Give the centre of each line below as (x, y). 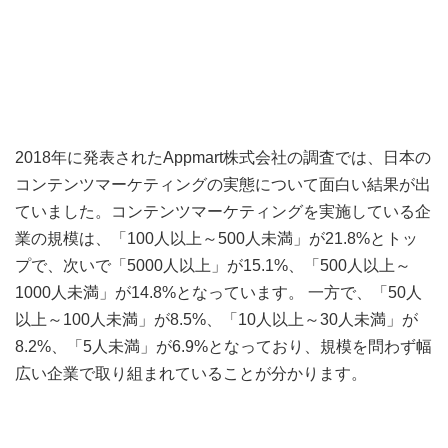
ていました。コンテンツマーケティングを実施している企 (223, 212)
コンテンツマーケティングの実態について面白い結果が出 (223, 185)
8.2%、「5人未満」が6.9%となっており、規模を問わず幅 (223, 347)
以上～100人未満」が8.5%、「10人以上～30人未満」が (216, 320)
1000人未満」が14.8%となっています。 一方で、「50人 (218, 293)
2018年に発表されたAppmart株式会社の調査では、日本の (223, 158)
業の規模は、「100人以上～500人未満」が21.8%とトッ (216, 239)
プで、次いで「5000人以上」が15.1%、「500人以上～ (213, 266)
